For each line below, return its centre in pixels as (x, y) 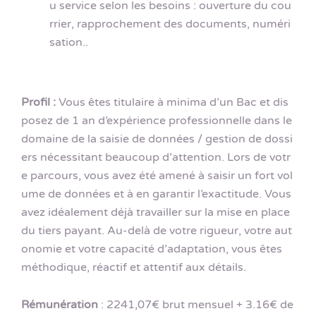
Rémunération (60, 304)
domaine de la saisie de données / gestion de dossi (157, 139)
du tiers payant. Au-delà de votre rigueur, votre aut (157, 230)
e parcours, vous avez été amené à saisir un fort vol (157, 175)
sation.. (69, 43)
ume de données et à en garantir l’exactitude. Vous (156, 194)
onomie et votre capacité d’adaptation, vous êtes (152, 249)
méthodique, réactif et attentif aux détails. (134, 267)
